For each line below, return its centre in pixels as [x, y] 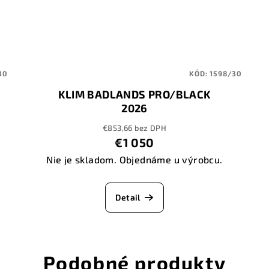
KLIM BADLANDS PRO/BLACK [134, 95]
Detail [128, 198]
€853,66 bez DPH [134, 128]
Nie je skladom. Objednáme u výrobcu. [134, 160]
